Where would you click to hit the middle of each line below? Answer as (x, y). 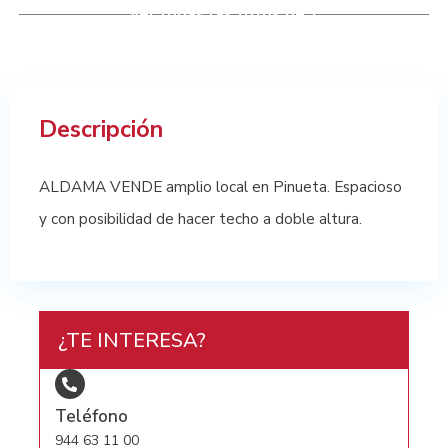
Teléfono (91, 417)
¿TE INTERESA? (132, 340)
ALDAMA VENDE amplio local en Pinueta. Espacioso (220, 187)
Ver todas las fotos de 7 (224, 14)
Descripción (100, 130)
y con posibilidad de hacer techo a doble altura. (200, 219)
